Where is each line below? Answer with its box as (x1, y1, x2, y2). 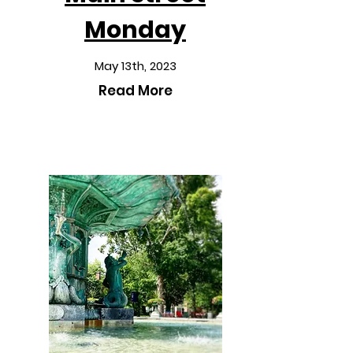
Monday (84, 13, 186, 46)
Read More (98, 81, 173, 100)
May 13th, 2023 (94, 58, 176, 74)
